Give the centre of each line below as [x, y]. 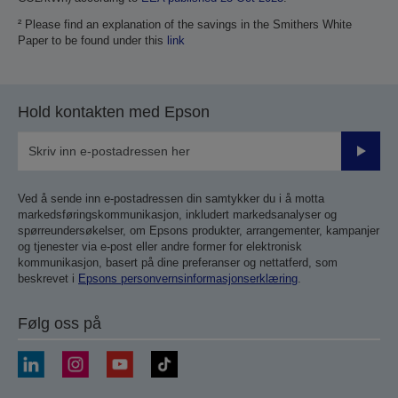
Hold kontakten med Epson [114, 111]
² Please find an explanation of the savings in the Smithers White [185, 24]
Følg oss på [60, 323]
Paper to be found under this [92, 40]
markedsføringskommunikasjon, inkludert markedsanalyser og [177, 214]
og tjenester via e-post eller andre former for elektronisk [160, 246]
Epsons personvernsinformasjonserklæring [188, 278]
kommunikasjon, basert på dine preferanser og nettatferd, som [178, 262]
